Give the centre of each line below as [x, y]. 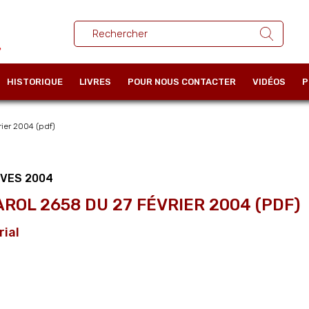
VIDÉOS [269, 81]
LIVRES [95, 81]
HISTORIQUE [35, 81]
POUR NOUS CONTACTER [182, 81]
